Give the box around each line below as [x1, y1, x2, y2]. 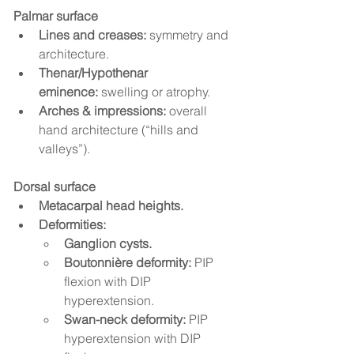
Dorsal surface [13, 179, 96, 195]
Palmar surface [13, 8, 98, 24]
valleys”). [39, 141, 90, 157]
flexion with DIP [64, 273, 154, 290]
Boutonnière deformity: [64, 254, 191, 271]
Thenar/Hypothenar [39, 65, 151, 81]
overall [166, 103, 210, 119]
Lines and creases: [39, 27, 146, 43]
